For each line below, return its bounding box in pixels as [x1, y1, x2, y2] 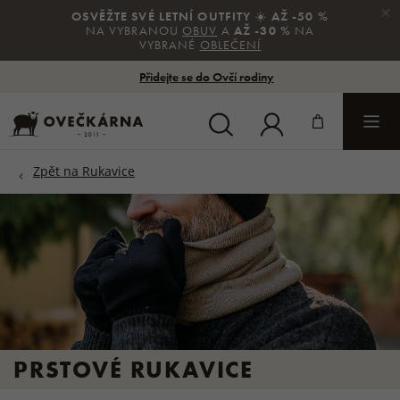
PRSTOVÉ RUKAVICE [13, 354, 254, 385]
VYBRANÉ [138, 37, 200, 53]
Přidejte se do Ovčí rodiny [139, 69, 274, 85]
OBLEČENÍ [199, 37, 262, 53]
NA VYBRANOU [85, 22, 183, 38]
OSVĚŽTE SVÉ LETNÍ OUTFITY [71, 8, 255, 24]
